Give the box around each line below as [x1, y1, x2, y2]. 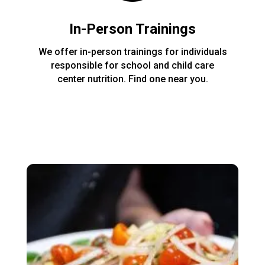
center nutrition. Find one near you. [57, 73, 208, 85]
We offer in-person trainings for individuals [38, 46, 227, 57]
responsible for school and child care [51, 59, 214, 71]
